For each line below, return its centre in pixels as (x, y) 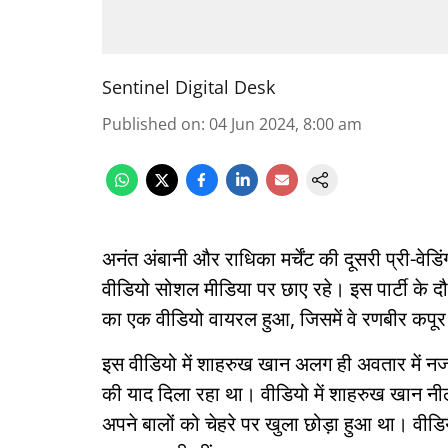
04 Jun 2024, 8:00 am (285, 124)
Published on (151, 124)
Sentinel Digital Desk (188, 87)
